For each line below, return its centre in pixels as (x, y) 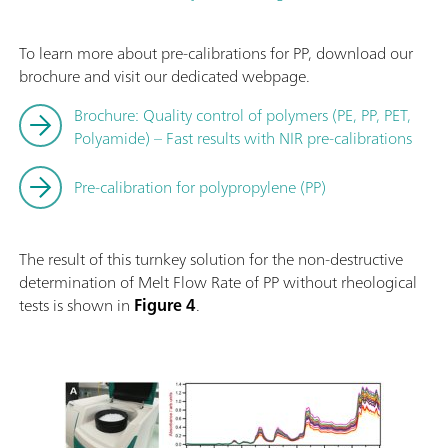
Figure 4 (165, 304)
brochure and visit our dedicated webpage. (164, 75)
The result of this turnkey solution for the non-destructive (211, 258)
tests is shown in (76, 304)
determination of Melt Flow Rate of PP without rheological (218, 281)
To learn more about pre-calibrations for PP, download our (216, 52)
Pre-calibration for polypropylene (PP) (200, 186)
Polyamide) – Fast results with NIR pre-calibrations (243, 137)
